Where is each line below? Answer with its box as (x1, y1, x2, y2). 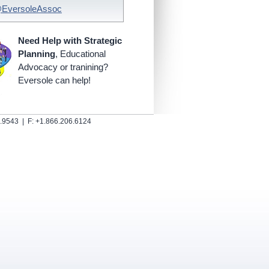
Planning (18, 49, 55, 59)
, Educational (55, 49, 106, 59)
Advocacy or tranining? (18, 62, 108, 72)
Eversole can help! (18, 76, 91, 85)
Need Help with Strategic (18, 36, 122, 46)
